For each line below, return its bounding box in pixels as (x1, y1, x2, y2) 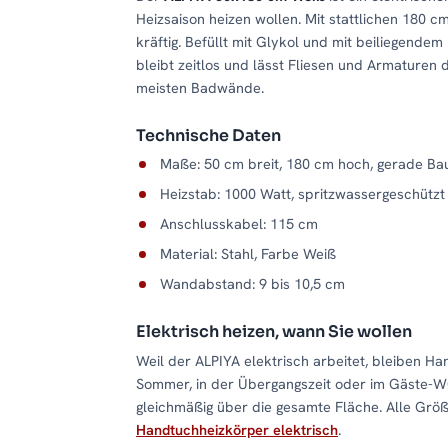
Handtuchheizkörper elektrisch (136, 420, 338, 440)
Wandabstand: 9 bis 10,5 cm (160, 274, 345, 294)
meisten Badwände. (136, 78, 264, 98)
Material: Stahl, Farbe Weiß (160, 244, 336, 264)
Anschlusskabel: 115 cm (160, 214, 318, 234)
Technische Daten (136, 125, 281, 147)
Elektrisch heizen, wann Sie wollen (136, 321, 412, 343)
